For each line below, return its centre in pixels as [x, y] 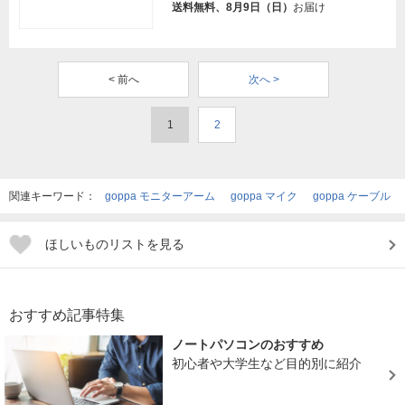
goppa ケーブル [352, 197]
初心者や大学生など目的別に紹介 [267, 364]
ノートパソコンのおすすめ [248, 345]
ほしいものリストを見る [115, 245]
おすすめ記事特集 [67, 316]
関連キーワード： [54, 197]
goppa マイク [264, 197]
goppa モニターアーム [160, 197]
